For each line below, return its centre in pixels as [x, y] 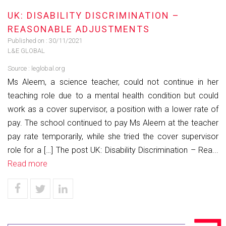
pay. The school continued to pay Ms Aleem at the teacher [113, 123]
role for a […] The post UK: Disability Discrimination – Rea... [113, 150]
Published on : [28, 41]
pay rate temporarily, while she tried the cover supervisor [113, 136]
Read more [27, 164]
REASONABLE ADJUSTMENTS [79, 29]
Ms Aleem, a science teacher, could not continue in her [113, 82]
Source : [19, 68]
